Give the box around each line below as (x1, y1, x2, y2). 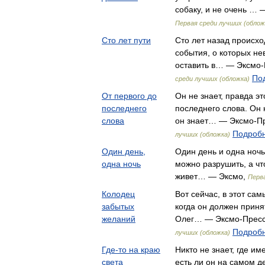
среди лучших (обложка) (175, 75, 250, 82)
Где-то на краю (102, 245, 160, 254)
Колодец (102, 189, 135, 199)
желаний (102, 214, 135, 224)
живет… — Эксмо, (175, 172, 248, 181)
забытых (102, 202, 134, 211)
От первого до (102, 91, 157, 101)
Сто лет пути (102, 35, 151, 45)
